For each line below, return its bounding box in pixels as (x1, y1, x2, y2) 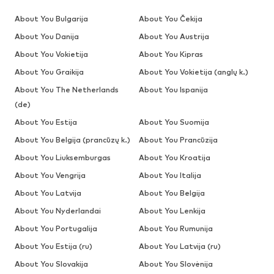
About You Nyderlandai (15, 206, 101, 216)
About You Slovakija (15, 259, 88, 269)
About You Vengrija (15, 171, 86, 180)
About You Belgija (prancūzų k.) (15, 135, 130, 145)
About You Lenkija (138, 206, 206, 216)
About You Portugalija (15, 224, 97, 234)
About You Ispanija (138, 85, 208, 95)
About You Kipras (138, 50, 203, 59)
